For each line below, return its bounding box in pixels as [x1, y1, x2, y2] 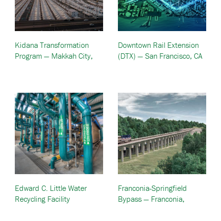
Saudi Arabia [15, 62, 56, 72]
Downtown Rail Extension [118, 40, 199, 50]
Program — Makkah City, [15, 51, 93, 61]
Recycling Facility [15, 194, 70, 204]
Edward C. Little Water [15, 183, 87, 193]
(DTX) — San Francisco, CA [118, 51, 202, 61]
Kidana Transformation [15, 40, 89, 50]
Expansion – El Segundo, [15, 205, 95, 215]
